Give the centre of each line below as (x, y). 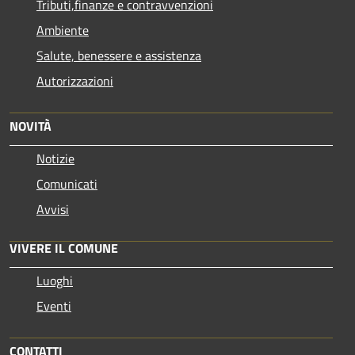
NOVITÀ (31, 126)
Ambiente (63, 30)
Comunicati (67, 183)
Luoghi (55, 280)
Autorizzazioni (75, 80)
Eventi (54, 305)
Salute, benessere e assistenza (119, 55)
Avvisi (53, 209)
